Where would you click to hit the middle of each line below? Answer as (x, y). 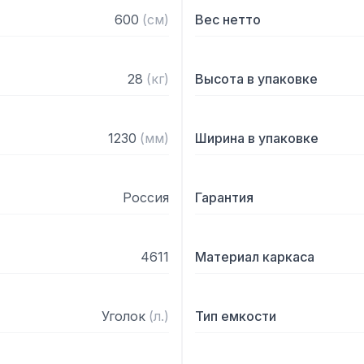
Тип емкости (236, 316)
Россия (146, 197)
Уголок (123, 316)
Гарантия (224, 197)
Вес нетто (228, 19)
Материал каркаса (255, 257)
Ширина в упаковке (257, 138)
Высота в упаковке (256, 79)
